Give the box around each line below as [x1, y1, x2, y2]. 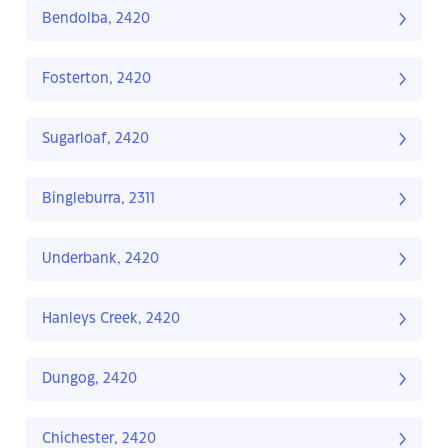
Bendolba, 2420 [42, 12, 150, 27]
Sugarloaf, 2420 [42, 132, 149, 147]
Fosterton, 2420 [42, 72, 151, 87]
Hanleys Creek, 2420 [42, 312, 180, 327]
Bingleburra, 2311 [42, 192, 155, 207]
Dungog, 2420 [42, 372, 137, 387]
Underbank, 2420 [42, 252, 159, 267]
